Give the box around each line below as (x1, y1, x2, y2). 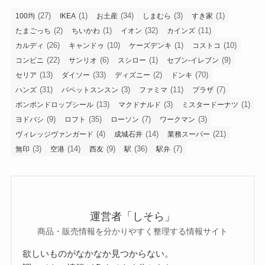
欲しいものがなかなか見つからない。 (22, 248, 174, 258)
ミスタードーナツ (181, 101, 238, 109)
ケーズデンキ (128, 41, 172, 50)
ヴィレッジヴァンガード (15, 130, 93, 139)
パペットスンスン (61, 86, 118, 95)
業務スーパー (167, 130, 210, 139)
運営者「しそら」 (90, 210, 175, 222)
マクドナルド (118, 101, 161, 109)
